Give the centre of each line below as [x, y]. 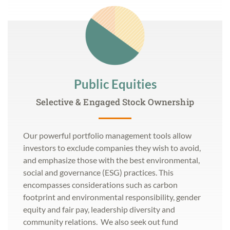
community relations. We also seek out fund [101, 222]
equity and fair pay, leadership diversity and [99, 209]
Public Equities [115, 84]
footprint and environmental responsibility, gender [112, 197]
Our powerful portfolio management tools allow [107, 136]
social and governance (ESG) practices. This [98, 172]
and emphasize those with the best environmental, [111, 160]
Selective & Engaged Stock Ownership [115, 102]
